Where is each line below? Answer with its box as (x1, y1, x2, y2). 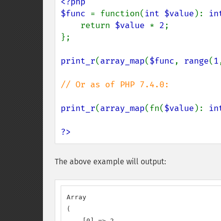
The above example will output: (55, 157, 166, 166)
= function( (90, 8, 145, 19)
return (80, 20, 115, 31)
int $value (145, 8, 194, 19)
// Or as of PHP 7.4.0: (61, 79, 169, 90)
